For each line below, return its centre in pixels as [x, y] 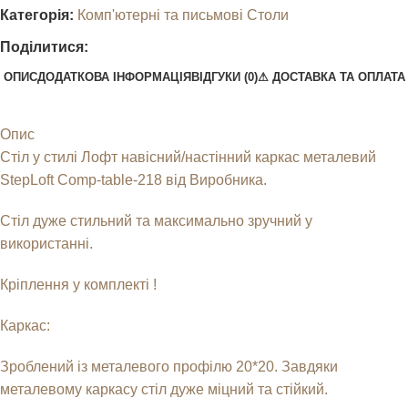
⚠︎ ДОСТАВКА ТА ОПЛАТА [331, 76]
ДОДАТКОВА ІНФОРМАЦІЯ [114, 76]
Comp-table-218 [110, 180]
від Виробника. [214, 180]
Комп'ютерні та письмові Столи [183, 15]
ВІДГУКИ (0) [224, 76]
